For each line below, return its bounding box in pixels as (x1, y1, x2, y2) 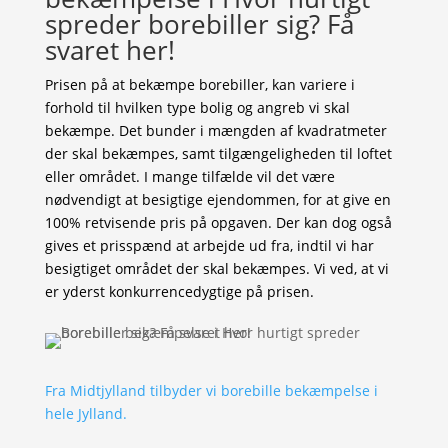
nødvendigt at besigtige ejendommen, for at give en (44, 190, 391, 209)
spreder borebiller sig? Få (44, 6, 354, 42)
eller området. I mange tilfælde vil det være (44, 167, 335, 186)
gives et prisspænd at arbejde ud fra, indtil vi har (44, 236, 374, 255)
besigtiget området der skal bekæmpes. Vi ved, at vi (44, 259, 389, 278)
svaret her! (44, 32, 175, 68)
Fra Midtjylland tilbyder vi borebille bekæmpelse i (44, 381, 378, 400)
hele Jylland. (44, 404, 127, 423)
